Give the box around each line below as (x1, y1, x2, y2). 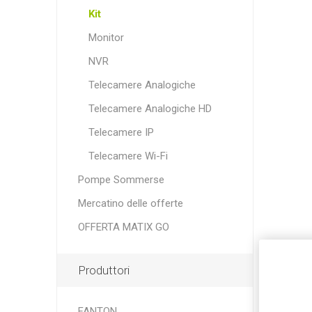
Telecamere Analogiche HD (88, 102, 212, 115)
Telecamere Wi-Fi (88, 150, 168, 162)
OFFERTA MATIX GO (77, 221, 169, 233)
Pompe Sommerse (77, 173, 164, 186)
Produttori (77, 263, 130, 277)
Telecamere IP (88, 126, 154, 139)
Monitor (88, 31, 124, 44)
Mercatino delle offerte (77, 197, 183, 210)
